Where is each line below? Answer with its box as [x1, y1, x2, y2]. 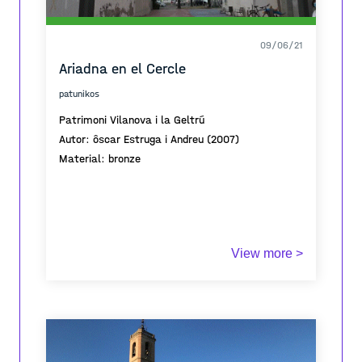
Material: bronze [59, 152, 141, 166]
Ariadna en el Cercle [59, 61, 186, 78]
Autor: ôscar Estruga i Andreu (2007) [59, 133, 239, 146]
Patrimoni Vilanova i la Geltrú [59, 113, 204, 127]
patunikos [59, 88, 99, 99]
